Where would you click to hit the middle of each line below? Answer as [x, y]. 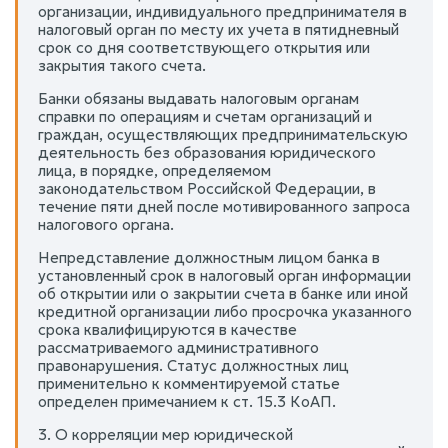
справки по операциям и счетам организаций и [205, 116]
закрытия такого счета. [122, 65]
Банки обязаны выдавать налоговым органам [198, 98]
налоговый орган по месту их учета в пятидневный [218, 29]
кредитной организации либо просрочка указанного [225, 311]
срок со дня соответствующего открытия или [204, 47]
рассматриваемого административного [178, 347]
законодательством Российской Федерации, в [207, 188]
